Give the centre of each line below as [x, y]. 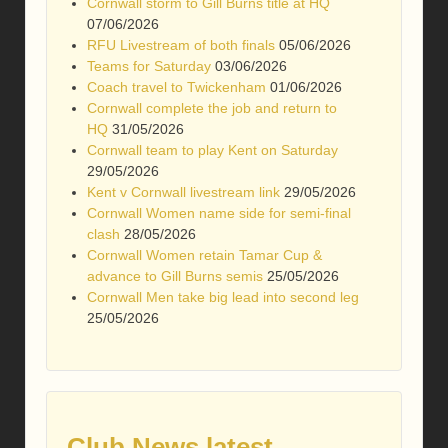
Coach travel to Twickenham [176, 86]
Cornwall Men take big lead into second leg [223, 296]
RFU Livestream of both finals [181, 44]
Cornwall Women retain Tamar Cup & [204, 254]
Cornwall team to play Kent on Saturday [212, 149]
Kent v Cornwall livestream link [183, 191]
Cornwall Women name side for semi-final [219, 212]
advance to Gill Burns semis [175, 275]
